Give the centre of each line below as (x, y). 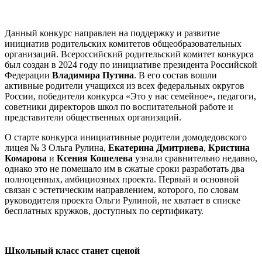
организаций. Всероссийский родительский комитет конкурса (129, 54)
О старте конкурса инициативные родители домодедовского (126, 137)
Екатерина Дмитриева (156, 148)
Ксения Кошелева (95, 158)
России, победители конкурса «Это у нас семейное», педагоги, (130, 96)
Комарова (26, 158)
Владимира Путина (93, 75)
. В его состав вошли (175, 75)
